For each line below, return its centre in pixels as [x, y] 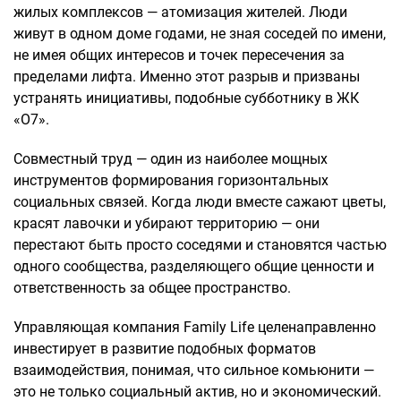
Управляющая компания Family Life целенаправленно [195, 327]
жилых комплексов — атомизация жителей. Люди [180, 12]
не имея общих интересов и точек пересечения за [179, 55]
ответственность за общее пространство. [152, 287]
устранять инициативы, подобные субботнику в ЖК [186, 98]
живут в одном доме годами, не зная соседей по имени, [200, 33]
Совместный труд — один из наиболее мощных [171, 158]
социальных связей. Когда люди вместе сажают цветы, [200, 201]
